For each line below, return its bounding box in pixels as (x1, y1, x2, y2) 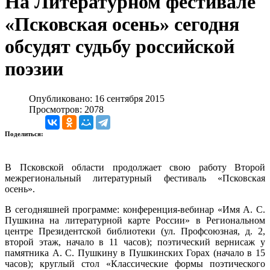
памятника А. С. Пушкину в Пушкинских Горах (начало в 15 (5, 247, 265, 258)
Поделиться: (5, 130, 45, 137)
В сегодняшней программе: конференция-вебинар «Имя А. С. (5, 204, 265, 215)
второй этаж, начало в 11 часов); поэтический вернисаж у (5, 236, 265, 247)
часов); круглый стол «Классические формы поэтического (5, 258, 265, 269)
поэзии (5, 58, 63, 80)
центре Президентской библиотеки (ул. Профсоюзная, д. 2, (5, 225, 265, 236)
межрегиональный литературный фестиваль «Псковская (5, 172, 265, 183)
